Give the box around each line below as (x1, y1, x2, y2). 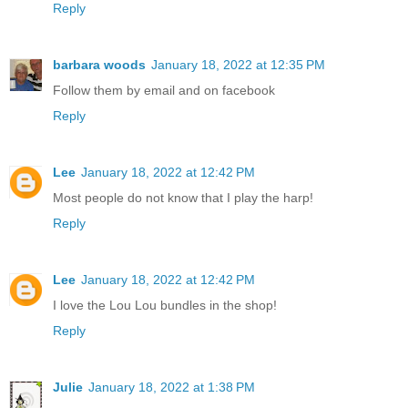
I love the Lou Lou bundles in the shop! (53, 297, 277, 312)
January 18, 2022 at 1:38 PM (88, 379, 255, 394)
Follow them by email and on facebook (53, 82, 275, 97)
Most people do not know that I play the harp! (53, 189, 313, 205)
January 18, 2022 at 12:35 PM (151, 56, 325, 72)
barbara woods (53, 56, 146, 72)
